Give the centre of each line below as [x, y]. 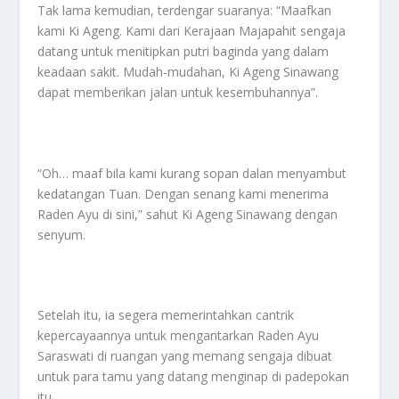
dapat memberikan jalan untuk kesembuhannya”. [178, 92]
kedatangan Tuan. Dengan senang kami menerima [183, 193]
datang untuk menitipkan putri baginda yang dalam [183, 51]
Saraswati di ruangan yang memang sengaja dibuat [185, 356]
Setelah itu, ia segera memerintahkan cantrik [166, 315]
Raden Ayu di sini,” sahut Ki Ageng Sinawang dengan [188, 214]
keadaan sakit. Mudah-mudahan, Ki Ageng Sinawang [188, 71]
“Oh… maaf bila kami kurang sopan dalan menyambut [192, 173]
